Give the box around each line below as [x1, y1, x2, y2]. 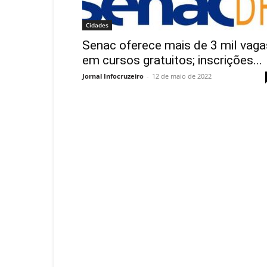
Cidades [86, 21, 108, 29]
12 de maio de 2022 [152, 72, 212, 80]
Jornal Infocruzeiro [82, 72, 144, 80]
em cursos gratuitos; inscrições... [82, 53, 262, 67]
